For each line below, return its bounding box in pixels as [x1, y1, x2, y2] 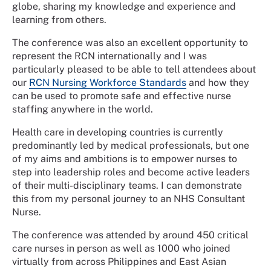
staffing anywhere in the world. [12, 103, 153, 115]
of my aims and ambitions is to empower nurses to [12, 152, 237, 165]
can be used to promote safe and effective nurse [12, 90, 231, 102]
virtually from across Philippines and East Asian [12, 255, 226, 267]
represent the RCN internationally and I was [12, 50, 207, 62]
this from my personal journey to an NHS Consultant [12, 192, 245, 204]
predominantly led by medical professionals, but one [12, 139, 249, 151]
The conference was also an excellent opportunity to [12, 36, 248, 48]
